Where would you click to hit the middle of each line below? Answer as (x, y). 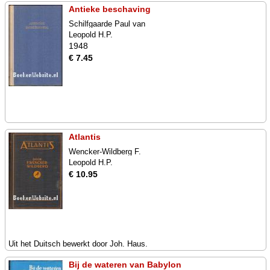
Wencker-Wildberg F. (105, 152)
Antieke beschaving (110, 9)
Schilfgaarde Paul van (107, 24)
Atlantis (85, 137)
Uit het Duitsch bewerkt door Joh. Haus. (78, 244)
